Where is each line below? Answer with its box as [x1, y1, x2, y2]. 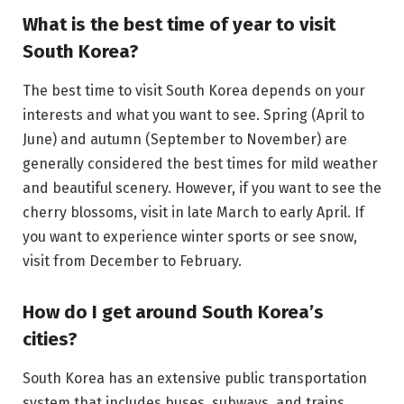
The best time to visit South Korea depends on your [23, 82, 365, 100]
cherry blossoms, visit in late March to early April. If [23, 204, 364, 222]
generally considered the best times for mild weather [23, 155, 378, 173]
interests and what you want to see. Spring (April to [23, 106, 364, 124]
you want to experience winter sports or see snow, [23, 228, 357, 246]
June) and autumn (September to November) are [23, 131, 347, 149]
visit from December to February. [23, 252, 242, 271]
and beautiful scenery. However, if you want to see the [23, 179, 381, 197]
